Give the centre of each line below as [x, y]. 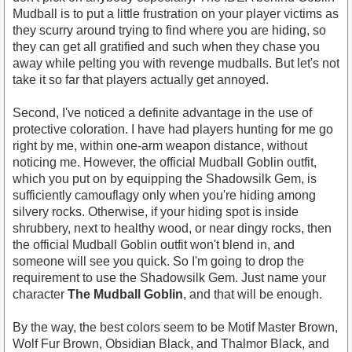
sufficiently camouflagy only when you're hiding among [164, 196]
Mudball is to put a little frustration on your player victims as [176, 14]
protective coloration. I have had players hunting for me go [173, 130]
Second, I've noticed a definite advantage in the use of [162, 113]
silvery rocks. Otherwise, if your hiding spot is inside [156, 212]
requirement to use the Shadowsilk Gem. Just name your [169, 278]
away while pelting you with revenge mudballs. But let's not [176, 64]
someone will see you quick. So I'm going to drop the [158, 262]
